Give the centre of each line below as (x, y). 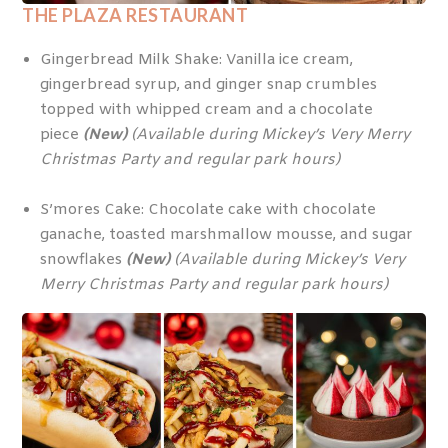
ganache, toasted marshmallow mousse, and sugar (226, 235)
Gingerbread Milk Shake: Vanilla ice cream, (196, 59)
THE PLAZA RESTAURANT (135, 15)
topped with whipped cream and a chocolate (206, 109)
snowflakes (82, 260)
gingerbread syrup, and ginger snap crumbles (208, 84)
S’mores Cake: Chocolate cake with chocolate (207, 210)
